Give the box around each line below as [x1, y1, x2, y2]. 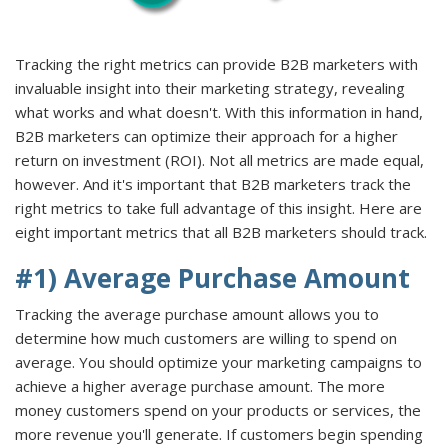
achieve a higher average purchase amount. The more [15, 375, 385, 396]
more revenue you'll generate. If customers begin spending [15, 423, 423, 444]
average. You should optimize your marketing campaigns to [15, 351, 422, 372]
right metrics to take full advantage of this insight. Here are [15, 197, 422, 218]
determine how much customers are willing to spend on [15, 327, 397, 348]
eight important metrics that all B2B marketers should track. [15, 221, 427, 242]
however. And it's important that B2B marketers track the [15, 173, 411, 194]
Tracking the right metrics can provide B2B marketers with [15, 53, 418, 74]
